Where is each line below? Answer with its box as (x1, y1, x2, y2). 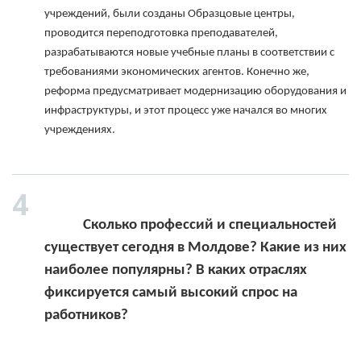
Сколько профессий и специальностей (44, 218, 83, 234)
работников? (44, 308, 128, 324)
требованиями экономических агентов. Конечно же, (44, 66, 309, 79)
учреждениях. (44, 124, 115, 137)
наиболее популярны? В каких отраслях (44, 263, 307, 279)
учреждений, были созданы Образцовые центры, (44, 8, 295, 21)
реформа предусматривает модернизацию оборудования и (44, 85, 346, 98)
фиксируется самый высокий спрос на (44, 285, 297, 301)
